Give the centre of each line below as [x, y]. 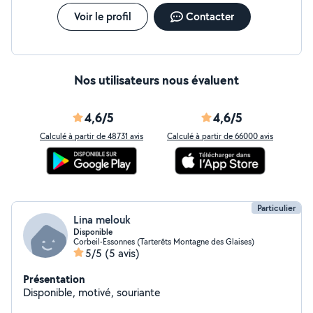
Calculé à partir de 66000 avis [220, 136]
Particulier [276, 208]
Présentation [54, 279]
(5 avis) [122, 253]
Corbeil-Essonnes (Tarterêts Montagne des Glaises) [164, 241]
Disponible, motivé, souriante [92, 292]
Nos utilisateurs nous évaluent [156, 80]
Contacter [210, 16]
